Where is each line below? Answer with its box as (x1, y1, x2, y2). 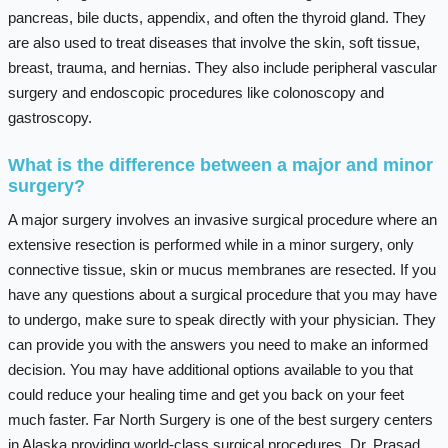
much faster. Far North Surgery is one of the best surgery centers (7, 410, 433, 428)
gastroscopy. (7, 108, 92, 126)
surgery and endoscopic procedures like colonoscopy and (7, 83, 384, 101)
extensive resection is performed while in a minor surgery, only (7, 235, 414, 253)
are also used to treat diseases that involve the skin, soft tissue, (7, 33, 420, 51)
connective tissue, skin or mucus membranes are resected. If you (7, 260, 436, 278)
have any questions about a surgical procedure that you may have (7, 285, 437, 303)
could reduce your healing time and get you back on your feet (7, 385, 404, 403)
